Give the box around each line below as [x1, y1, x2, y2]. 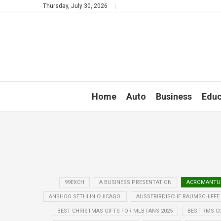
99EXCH [65, 179, 84, 185]
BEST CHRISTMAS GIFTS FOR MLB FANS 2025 [57, 207, 173, 214]
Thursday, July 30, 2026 [43, 2, 108, 9]
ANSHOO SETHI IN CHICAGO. [48, 193, 121, 200]
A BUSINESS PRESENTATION [99, 179, 172, 185]
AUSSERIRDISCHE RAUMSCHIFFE [136, 193, 217, 200]
